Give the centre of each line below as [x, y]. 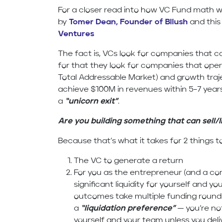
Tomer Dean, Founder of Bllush [129, 23]
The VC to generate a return [129, 161]
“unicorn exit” [92, 102]
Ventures [76, 34]
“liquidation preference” [128, 209]
